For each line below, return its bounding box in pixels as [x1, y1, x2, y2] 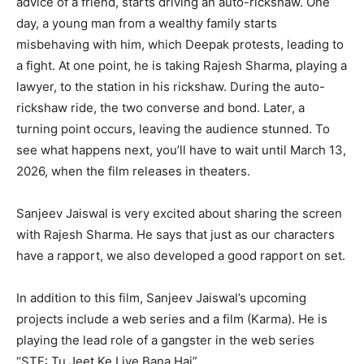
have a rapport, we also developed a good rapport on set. [16, 247, 345, 263]
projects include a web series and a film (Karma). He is [16, 310, 327, 327]
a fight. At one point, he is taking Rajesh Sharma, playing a [16, 57, 347, 73]
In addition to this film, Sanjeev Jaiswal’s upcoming [16, 289, 306, 305]
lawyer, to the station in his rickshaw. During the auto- [16, 78, 325, 94]
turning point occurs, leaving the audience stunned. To [16, 120, 330, 136]
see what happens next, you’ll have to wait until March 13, [16, 141, 346, 158]
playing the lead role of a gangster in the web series [16, 331, 314, 348]
